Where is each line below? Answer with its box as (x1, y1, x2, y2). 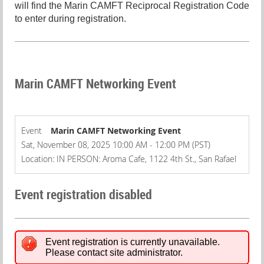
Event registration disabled (15, 185, 152, 203)
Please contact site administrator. (45, 247, 183, 258)
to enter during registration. (15, 14, 128, 24)
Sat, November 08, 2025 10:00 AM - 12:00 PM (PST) (21, 138, 210, 150)
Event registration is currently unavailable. (45, 236, 220, 247)
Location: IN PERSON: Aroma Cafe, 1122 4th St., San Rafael (21, 153, 236, 164)
